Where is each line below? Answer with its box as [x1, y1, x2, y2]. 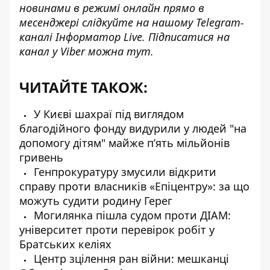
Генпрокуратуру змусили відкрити [31, 164, 216, 179]
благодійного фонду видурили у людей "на [19, 121, 246, 136]
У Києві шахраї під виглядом [31, 106, 184, 121]
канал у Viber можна [19, 43, 127, 58]
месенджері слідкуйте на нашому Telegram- [19, 14, 244, 30]
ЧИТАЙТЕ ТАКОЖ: [19, 77, 148, 97]
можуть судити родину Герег [19, 193, 172, 208]
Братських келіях [19, 236, 111, 251]
